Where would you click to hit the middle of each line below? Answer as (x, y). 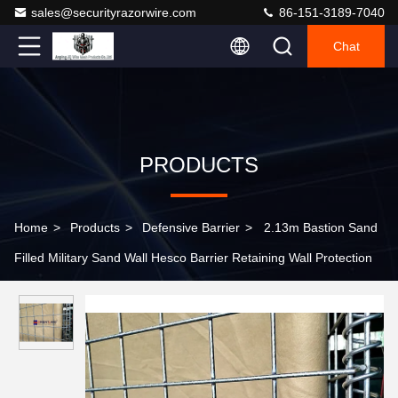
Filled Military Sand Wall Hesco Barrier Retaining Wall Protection (193, 258)
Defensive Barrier (191, 227)
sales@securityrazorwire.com (114, 12)
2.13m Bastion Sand (321, 227)
